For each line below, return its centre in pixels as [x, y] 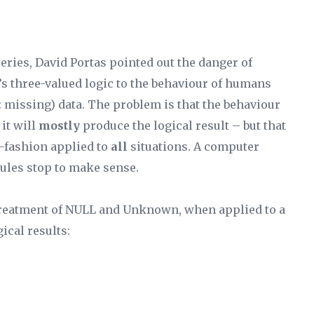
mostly [59, 125]
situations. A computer [193, 146]
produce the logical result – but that [183, 125]
